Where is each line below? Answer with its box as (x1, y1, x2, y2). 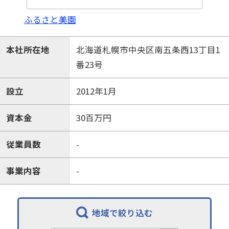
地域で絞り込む (91, 206, 153, 219)
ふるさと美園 (24, 13, 76, 26)
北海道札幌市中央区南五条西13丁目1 (76, 43, 220, 56)
